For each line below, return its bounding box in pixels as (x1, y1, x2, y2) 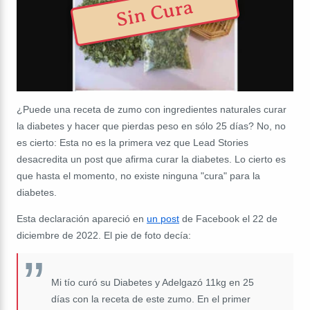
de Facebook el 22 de (179, 212, 277, 224)
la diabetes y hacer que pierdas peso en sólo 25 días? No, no (17, 120, 286, 131)
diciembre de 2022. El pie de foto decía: (17, 229, 191, 241)
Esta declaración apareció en (17, 212, 147, 224)
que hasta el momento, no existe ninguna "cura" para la (17, 170, 260, 181)
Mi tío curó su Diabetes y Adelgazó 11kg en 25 (51, 276, 254, 288)
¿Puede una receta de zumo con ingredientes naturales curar (17, 103, 286, 115)
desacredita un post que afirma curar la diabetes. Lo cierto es (17, 153, 286, 165)
